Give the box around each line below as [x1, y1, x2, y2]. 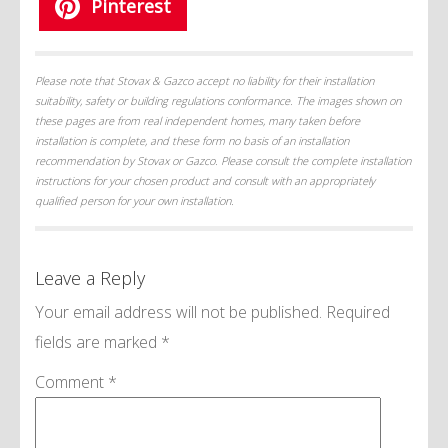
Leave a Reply [35, 265, 145, 290]
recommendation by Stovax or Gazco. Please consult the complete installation [35, 152, 411, 168]
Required [326, 300, 390, 323]
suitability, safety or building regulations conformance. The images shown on [35, 92, 401, 108]
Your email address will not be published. [35, 300, 322, 323]
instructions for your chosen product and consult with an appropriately [35, 172, 375, 188]
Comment [35, 370, 108, 393]
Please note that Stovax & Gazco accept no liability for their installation [35, 72, 374, 88]
